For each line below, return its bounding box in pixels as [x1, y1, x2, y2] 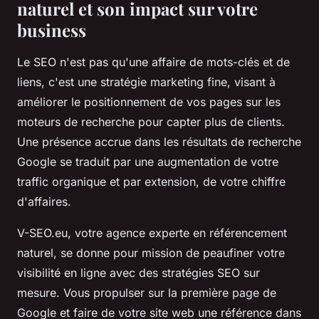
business [17, 19, 86, 42]
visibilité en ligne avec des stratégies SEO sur [17, 266, 260, 281]
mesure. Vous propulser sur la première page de [17, 286, 276, 300]
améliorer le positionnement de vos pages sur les [17, 95, 281, 110]
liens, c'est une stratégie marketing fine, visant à [17, 75, 276, 90]
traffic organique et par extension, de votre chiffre [17, 174, 286, 189]
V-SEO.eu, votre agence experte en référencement [17, 226, 287, 241]
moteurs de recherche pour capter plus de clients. [17, 115, 285, 130]
